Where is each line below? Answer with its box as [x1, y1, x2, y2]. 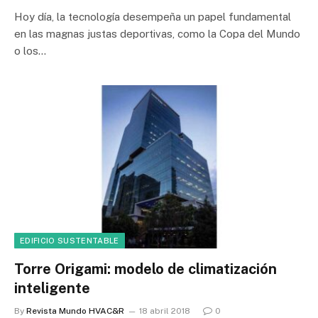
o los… [14, 45, 46, 57]
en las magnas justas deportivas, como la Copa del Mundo [14, 28, 300, 40]
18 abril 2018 [139, 305, 190, 316]
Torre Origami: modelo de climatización [14, 260, 277, 278]
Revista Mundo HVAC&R [26, 305, 124, 316]
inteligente [14, 279, 90, 297]
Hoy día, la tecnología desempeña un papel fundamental [14, 11, 291, 23]
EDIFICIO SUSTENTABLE [20, 236, 119, 245]
